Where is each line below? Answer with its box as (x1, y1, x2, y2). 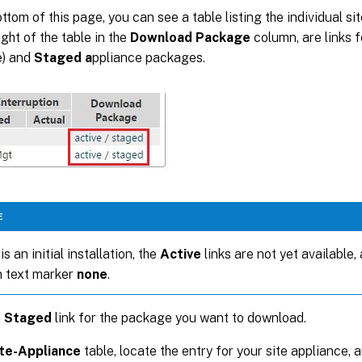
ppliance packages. (92, 49, 205, 65)
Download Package (130, 29, 250, 45)
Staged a (34, 49, 92, 65)
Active (160, 246, 201, 262)
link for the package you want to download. (52, 309, 306, 326)
